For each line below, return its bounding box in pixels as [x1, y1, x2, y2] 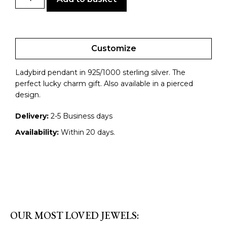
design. [15, 90, 41, 100]
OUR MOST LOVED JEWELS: [10, 209, 139, 222]
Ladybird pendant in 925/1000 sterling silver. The [15, 68, 185, 78]
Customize [91, 44, 136, 54]
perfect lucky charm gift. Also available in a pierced [15, 79, 193, 89]
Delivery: [15, 111, 49, 121]
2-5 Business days [49, 111, 112, 121]
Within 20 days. [59, 128, 115, 137]
